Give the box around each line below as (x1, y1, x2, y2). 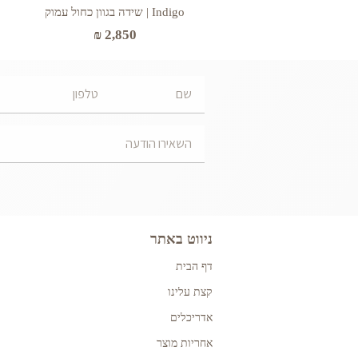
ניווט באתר (150, 230, 213, 247)
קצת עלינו (168, 285, 213, 298)
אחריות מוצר (157, 336, 213, 349)
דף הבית (176, 260, 213, 272)
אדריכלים (170, 311, 213, 324)
